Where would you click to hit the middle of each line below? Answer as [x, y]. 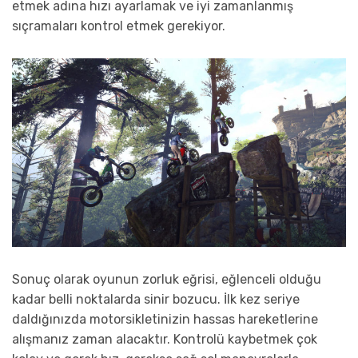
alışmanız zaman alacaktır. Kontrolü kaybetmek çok [165, 339]
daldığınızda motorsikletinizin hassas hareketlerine [165, 319]
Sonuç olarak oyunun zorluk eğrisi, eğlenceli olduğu [167, 279]
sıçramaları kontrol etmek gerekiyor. [119, 26]
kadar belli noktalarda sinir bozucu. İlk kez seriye [156, 299]
